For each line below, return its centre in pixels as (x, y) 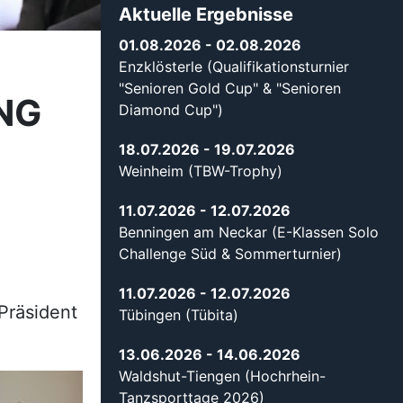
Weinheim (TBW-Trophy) (201, 171)
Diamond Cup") (171, 110)
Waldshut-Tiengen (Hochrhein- (222, 376)
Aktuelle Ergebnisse (206, 15)
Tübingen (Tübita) (179, 315)
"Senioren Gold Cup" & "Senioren (230, 89)
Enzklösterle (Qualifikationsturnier (234, 67)
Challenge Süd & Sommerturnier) (230, 254)
